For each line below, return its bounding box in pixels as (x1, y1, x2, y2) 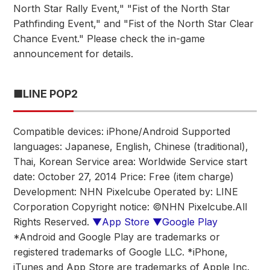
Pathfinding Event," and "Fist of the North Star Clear (13, 17, 254, 30)
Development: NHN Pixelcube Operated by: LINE (13, 186, 238, 198)
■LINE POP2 (13, 87, 78, 100)
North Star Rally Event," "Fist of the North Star (13, 2, 230, 14)
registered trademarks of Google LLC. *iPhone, (13, 246, 228, 258)
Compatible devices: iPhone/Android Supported (13, 125, 230, 137)
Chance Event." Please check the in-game (13, 33, 205, 45)
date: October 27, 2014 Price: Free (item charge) (13, 171, 234, 183)
